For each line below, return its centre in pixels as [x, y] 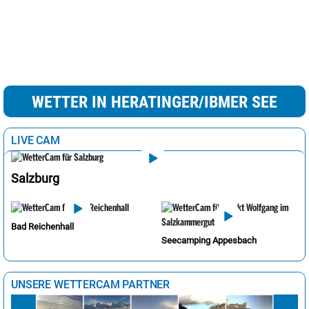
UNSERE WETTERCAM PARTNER [91, 285]
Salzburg [35, 179]
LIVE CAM [36, 140]
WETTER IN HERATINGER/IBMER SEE [154, 102]
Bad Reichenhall [42, 226]
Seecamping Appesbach [209, 241]
